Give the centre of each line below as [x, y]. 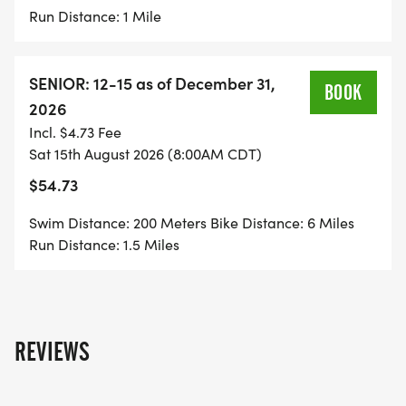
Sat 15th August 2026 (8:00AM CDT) [145, 154]
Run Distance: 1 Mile [95, 16]
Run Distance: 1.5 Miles [104, 245]
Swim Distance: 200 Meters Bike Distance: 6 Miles [192, 223]
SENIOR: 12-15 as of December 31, [152, 83]
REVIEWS [52, 352]
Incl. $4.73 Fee [75, 132]
